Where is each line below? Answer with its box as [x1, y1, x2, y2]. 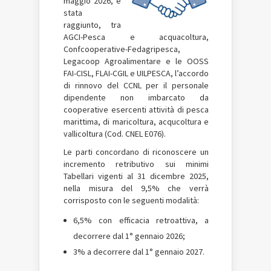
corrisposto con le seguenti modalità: [64, 195, 199, 206]
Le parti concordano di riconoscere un [64, 146, 209, 157]
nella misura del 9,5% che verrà [64, 183, 209, 194]
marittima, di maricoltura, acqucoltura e [64, 116, 209, 127]
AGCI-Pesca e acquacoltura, [64, 31, 209, 42]
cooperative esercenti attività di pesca [64, 104, 209, 115]
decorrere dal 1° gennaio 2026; [73, 230, 185, 241]
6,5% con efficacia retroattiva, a [73, 215, 209, 226]
